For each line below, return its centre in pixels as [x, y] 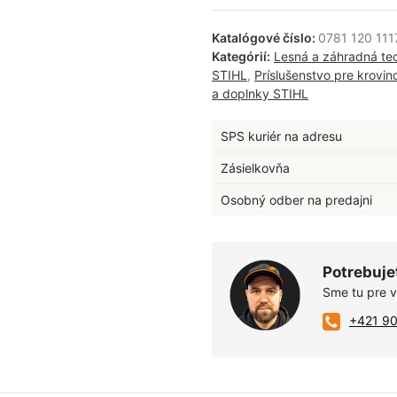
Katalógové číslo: [265, 38]
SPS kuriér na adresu [281, 136]
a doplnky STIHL [260, 93]
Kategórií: [241, 56]
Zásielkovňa [255, 168]
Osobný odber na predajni [296, 200]
